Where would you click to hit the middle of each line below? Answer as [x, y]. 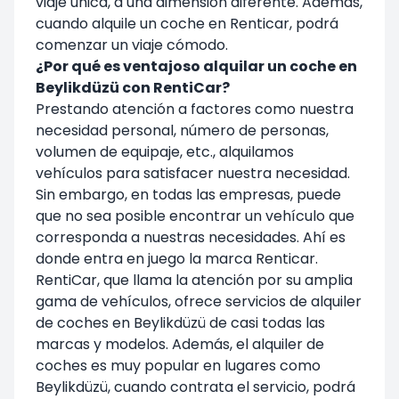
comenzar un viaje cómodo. [132, 45]
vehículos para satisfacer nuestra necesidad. [193, 173]
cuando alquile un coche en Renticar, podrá [187, 23]
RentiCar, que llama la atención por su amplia [194, 280]
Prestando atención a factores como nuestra [195, 109]
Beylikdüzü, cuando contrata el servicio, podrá [195, 387]
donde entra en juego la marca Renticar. [177, 258]
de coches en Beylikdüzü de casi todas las [180, 322]
